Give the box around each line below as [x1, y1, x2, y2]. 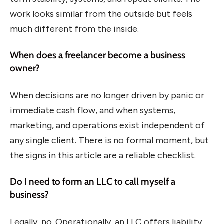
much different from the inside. [10, 23, 139, 34]
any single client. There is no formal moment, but [10, 134, 209, 146]
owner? [10, 62, 40, 74]
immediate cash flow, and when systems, [10, 104, 175, 116]
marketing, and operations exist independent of [10, 119, 205, 131]
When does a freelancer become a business [10, 49, 185, 61]
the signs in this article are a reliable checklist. [10, 149, 196, 161]
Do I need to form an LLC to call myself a [10, 176, 175, 188]
